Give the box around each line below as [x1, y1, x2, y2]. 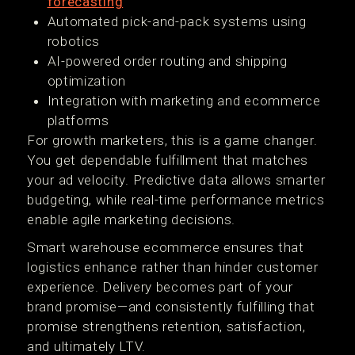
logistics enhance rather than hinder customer [27, 259, 319, 275]
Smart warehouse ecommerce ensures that [27, 239, 304, 255]
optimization [47, 73, 126, 89]
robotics [47, 33, 101, 49]
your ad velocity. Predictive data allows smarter [27, 172, 326, 188]
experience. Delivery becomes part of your [27, 279, 293, 295]
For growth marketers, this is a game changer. [27, 132, 318, 148]
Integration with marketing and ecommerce [47, 93, 321, 109]
